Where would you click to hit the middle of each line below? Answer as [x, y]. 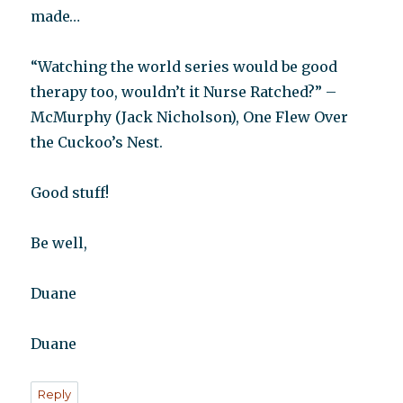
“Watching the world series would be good [184, 67]
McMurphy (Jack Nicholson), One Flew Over [190, 117]
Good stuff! [70, 193]
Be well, [59, 243]
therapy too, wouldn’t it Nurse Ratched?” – [184, 92]
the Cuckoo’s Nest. [97, 143]
